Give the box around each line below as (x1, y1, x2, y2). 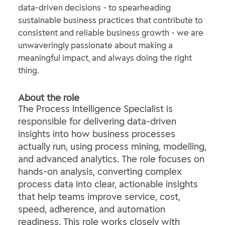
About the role (18, 92, 79, 103)
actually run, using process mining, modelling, (18, 141, 206, 152)
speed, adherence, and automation (18, 203, 165, 215)
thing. (18, 65, 39, 75)
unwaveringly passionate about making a (18, 40, 173, 50)
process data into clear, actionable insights (18, 178, 198, 190)
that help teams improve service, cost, (18, 191, 180, 202)
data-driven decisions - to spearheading (18, 3, 171, 13)
